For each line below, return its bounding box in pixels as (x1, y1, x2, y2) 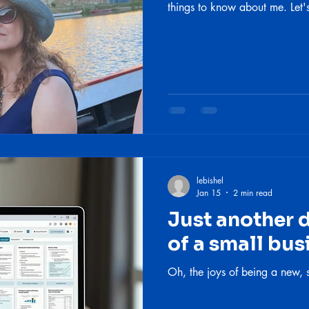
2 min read (233, 186, 272, 199)
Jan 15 (197, 186, 221, 199)
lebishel (197, 174, 223, 186)
